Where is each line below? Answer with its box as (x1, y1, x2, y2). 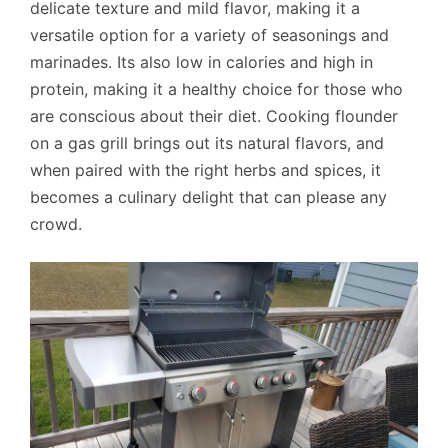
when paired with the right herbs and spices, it (30, 160, 381, 181)
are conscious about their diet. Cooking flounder (30, 106, 398, 127)
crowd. (30, 214, 82, 235)
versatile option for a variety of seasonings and (30, 25, 389, 46)
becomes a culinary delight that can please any (30, 187, 387, 208)
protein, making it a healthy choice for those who (30, 79, 403, 100)
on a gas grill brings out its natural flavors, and (30, 133, 384, 154)
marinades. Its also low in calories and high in (30, 52, 373, 73)
